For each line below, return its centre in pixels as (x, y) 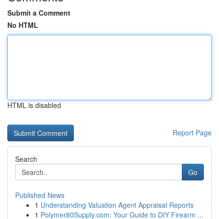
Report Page (192, 132)
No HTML (23, 25)
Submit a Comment (39, 13)
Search (26, 159)
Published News (40, 195)
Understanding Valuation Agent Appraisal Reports (117, 205)
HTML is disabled (34, 105)
